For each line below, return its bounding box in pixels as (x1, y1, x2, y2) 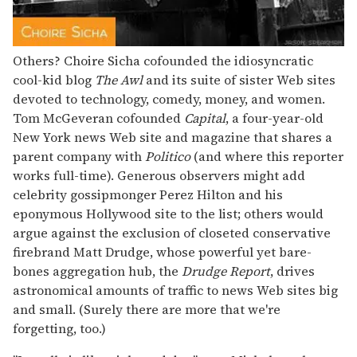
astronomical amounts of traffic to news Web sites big (13, 280, 338, 299)
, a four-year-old (226, 108, 324, 127)
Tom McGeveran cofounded (13, 108, 184, 127)
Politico (145, 147, 190, 165)
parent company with (13, 147, 145, 165)
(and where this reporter (190, 147, 343, 165)
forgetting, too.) (13, 319, 106, 337)
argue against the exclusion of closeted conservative (13, 223, 331, 241)
